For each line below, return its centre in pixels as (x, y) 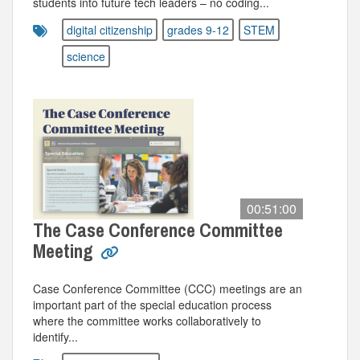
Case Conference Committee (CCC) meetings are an (168, 288)
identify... (55, 337)
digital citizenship (110, 30)
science (86, 56)
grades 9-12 (198, 30)
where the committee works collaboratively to (147, 321)
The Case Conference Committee (158, 230)
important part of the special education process (152, 305)
